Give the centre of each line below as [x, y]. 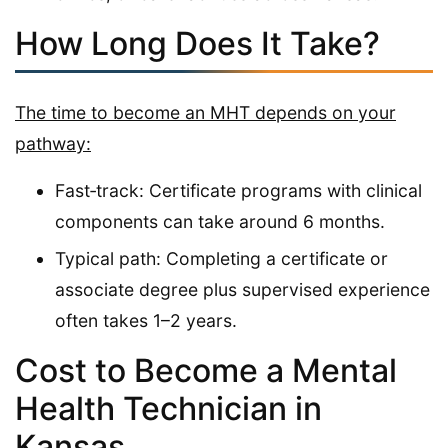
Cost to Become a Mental [206, 370]
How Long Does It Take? [197, 43]
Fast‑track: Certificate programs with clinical [238, 190]
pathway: [53, 143]
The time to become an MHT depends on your [205, 112]
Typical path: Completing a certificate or [221, 258]
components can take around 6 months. [220, 221]
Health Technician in [168, 408]
